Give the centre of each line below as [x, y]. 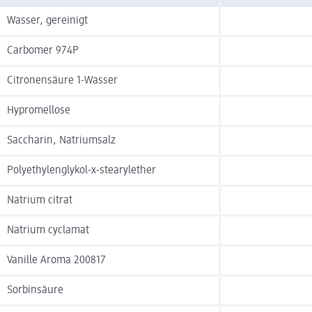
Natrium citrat [40, 201]
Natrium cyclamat [48, 231]
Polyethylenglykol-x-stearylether [81, 171]
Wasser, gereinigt [47, 21]
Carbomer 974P [43, 51]
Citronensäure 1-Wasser [62, 81]
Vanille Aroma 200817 [56, 261]
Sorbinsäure [35, 291]
